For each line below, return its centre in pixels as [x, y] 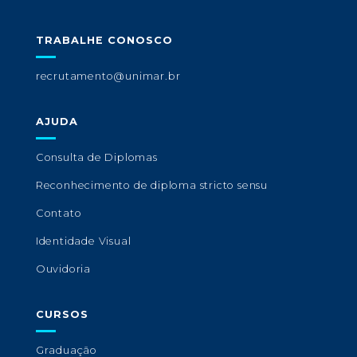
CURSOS [62, 315]
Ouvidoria [63, 269]
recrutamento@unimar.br [108, 76]
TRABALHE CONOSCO [104, 41]
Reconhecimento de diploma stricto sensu [151, 186]
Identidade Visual [83, 241]
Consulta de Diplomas [96, 158]
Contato [59, 214]
